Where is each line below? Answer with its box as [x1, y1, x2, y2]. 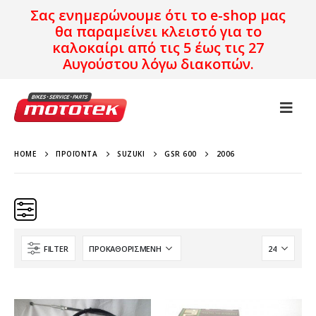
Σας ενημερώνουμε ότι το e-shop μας [30, 6, 286, 25]
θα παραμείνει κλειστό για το [54, 22, 262, 41]
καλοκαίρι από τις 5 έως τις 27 [52, 38, 264, 57]
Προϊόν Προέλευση [35, 292, 119, 305]
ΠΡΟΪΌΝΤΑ [56, 149, 97, 159]
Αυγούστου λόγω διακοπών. [62, 54, 254, 73]
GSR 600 [164, 149, 197, 159]
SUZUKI [117, 149, 145, 159]
